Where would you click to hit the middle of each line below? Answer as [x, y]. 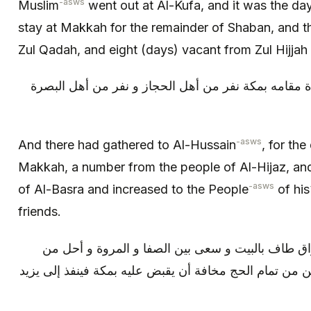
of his [292, 190]
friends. [40, 212]
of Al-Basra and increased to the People [133, 190]
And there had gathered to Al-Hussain [127, 145]
